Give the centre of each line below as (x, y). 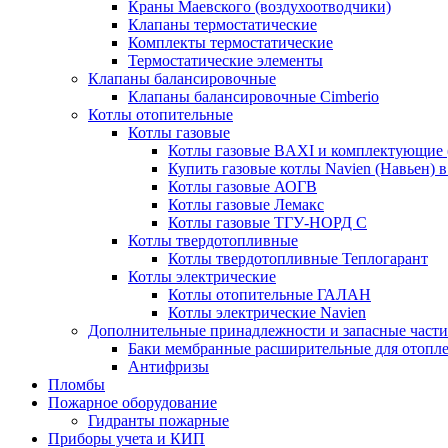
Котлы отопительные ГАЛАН (269, 294)
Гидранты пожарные (158, 420)
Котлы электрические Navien (267, 312)
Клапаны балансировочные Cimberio (253, 96)
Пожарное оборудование (132, 402)
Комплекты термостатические (230, 42)
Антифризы (168, 366)
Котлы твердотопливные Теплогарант (298, 258)
